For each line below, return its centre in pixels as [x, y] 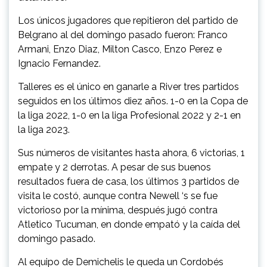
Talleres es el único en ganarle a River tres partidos [128, 87]
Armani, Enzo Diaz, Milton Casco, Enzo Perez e [120, 49]
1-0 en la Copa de [209, 101]
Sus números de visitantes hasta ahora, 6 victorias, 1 [131, 153]
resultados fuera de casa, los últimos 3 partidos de [128, 182]
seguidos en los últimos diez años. [94, 101]
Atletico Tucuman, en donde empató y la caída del [129, 225]
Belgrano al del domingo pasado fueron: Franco [123, 35]
